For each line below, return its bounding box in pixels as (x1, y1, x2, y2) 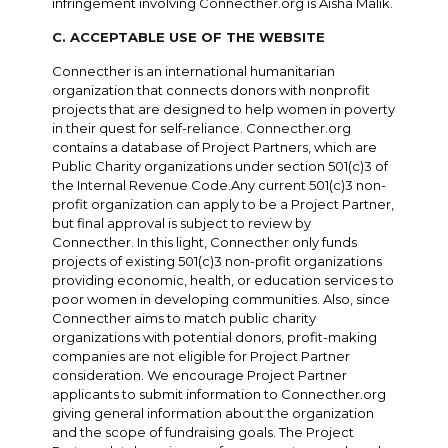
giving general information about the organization (52, 404, 375, 421)
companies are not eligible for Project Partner (52, 347, 351, 364)
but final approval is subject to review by (52, 214, 312, 231)
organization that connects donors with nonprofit (52, 81, 371, 98)
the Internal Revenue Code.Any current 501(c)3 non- (52, 176, 387, 193)
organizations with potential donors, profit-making (52, 328, 378, 345)
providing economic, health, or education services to (52, 271, 395, 288)
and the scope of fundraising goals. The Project (52, 423, 355, 440)
